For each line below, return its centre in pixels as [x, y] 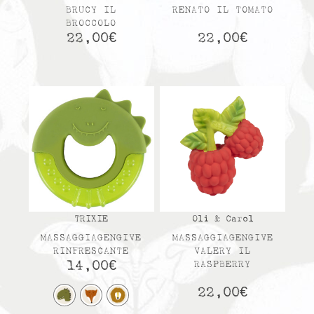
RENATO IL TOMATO [223, 10]
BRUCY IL [91, 10]
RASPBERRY [223, 265]
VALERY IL [223, 252]
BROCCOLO [91, 23]
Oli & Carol [223, 219]
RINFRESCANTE [91, 252]
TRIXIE [91, 219]
